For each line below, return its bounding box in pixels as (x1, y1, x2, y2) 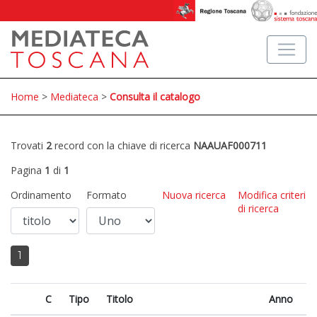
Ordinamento (11, 188, 71, 202)
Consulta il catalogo (110, 90, 200, 103)
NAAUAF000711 (193, 139, 267, 152)
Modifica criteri (238, 188, 306, 202)
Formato (86, 188, 127, 202)
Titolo (106, 292, 133, 306)
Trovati (11, 139, 46, 152)
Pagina (11, 163, 45, 177)
